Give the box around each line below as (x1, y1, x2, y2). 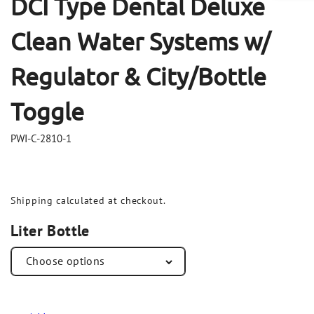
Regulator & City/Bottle (11, 62, 266, 90)
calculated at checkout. (53, 193, 166, 207)
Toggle (11, 97, 84, 125)
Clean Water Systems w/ (11, 27, 271, 55)
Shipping (11, 193, 53, 207)
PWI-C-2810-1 (11, 131, 71, 145)
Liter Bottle (11, 220, 90, 240)
